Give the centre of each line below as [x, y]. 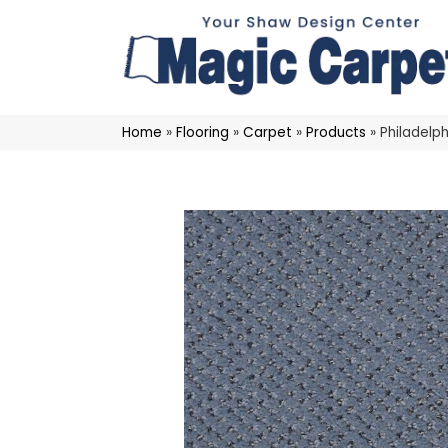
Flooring [202, 133]
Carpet [267, 133]
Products [336, 133]
